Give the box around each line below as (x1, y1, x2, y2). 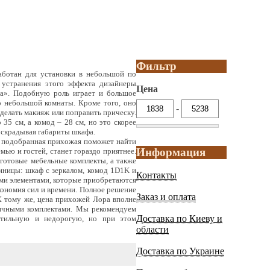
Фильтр (136, 59, 177, 72)
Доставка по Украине (136, 246, 224, 257)
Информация (136, 145, 206, 159)
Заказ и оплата (136, 192, 196, 202)
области (136, 224, 169, 235)
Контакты (136, 170, 177, 181)
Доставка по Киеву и (136, 213, 222, 224)
